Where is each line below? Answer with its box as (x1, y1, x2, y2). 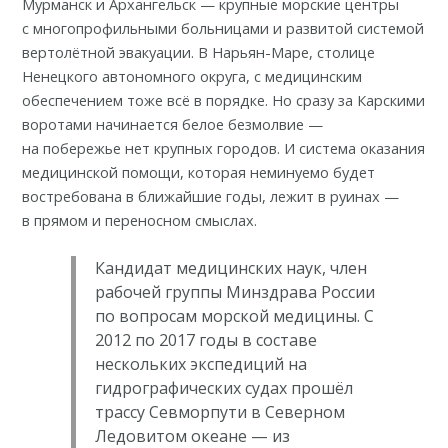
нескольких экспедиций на (94, 352, 307, 375)
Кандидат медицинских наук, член (94, 256, 367, 279)
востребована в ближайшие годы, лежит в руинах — (22, 185, 400, 206)
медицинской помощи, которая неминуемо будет (22, 161, 376, 182)
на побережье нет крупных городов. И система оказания (22, 137, 426, 158)
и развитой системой (269, 17, 425, 38)
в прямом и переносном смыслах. (22, 209, 258, 230)
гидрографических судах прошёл (94, 376, 353, 399)
